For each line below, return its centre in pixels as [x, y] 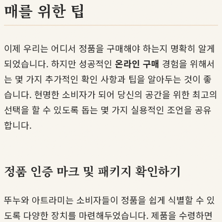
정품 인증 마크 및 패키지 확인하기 [92, 170]
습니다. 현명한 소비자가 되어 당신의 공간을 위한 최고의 [111, 94]
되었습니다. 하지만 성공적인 [59, 63]
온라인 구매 [137, 63]
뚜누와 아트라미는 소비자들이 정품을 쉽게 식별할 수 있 [110, 199]
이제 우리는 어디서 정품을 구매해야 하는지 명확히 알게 [110, 48]
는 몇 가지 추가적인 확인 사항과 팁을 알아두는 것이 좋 [108, 79]
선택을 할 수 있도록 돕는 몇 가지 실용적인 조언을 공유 [108, 109]
